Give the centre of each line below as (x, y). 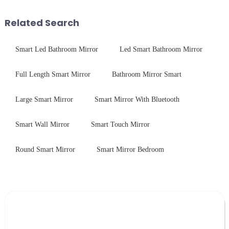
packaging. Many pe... (156, 13)
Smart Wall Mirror (42, 124)
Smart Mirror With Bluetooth (137, 99)
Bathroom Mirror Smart (146, 74)
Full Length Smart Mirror (53, 74)
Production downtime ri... (51, 13)
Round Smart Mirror (45, 149)
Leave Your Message (56, 212)
